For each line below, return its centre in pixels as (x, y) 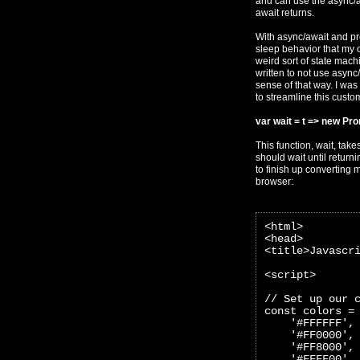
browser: (274, 182)
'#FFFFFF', (309, 323)
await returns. (285, 13)
